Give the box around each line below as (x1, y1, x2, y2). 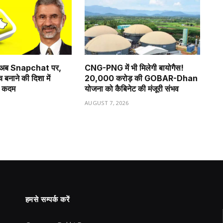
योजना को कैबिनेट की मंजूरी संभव (85, 84, 179, 94)
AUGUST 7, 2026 (85, 99, 129, 107)
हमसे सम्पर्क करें (25, 195, 70, 205)
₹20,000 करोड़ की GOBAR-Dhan (85, 73, 198, 84)
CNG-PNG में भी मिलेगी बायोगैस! (85, 63, 184, 73)
